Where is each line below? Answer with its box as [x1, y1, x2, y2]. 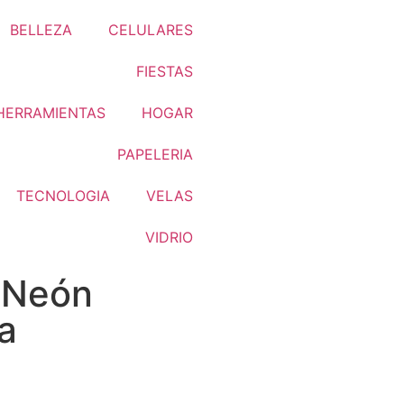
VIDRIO [145, 228, 193, 246]
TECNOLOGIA [16, 187, 110, 205]
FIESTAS [136, 62, 193, 80]
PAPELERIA [117, 145, 193, 163]
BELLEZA [10, 21, 72, 39]
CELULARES [108, 21, 193, 39]
